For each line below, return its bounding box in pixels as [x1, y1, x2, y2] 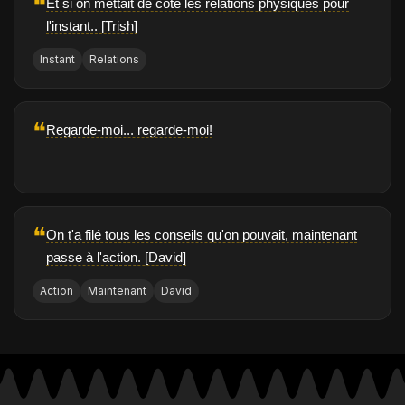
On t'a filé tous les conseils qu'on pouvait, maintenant [46, 227, 357, 243]
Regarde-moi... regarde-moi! [46, 122, 212, 138]
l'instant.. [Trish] [46, 18, 137, 34]
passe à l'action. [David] [46, 250, 186, 266]
